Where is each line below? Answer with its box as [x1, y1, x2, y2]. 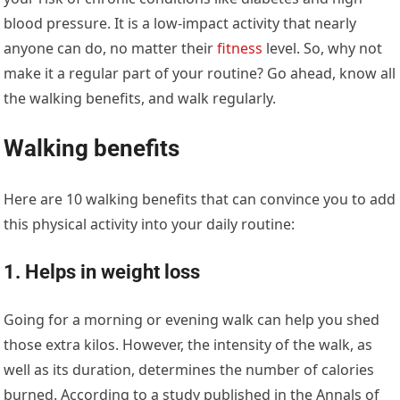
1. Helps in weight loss [4, 260, 201, 283]
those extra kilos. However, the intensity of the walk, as [4, 334, 373, 354]
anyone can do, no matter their [4, 37, 218, 58]
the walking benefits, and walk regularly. [4, 87, 277, 108]
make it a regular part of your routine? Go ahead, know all [4, 62, 396, 83]
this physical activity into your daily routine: [4, 213, 296, 234]
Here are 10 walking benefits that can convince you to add [4, 188, 396, 209]
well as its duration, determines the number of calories [4, 359, 375, 379]
